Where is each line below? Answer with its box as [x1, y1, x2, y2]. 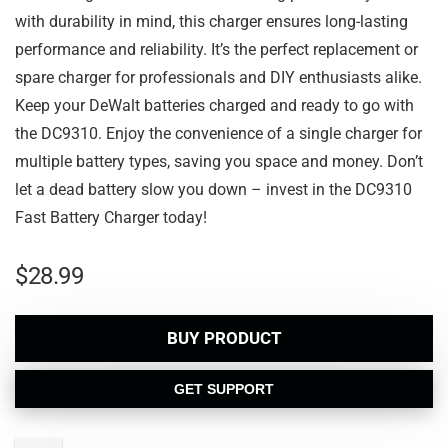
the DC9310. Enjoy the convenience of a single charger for [15, 124, 422, 143]
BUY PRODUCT [166, 328, 282, 348]
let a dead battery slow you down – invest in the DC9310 [15, 180, 412, 199]
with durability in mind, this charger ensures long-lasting [15, 12, 408, 31]
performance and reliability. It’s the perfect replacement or [15, 40, 418, 59]
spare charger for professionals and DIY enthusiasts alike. [15, 68, 422, 87]
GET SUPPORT [174, 381, 274, 397]
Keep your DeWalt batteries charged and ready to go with [15, 96, 414, 115]
